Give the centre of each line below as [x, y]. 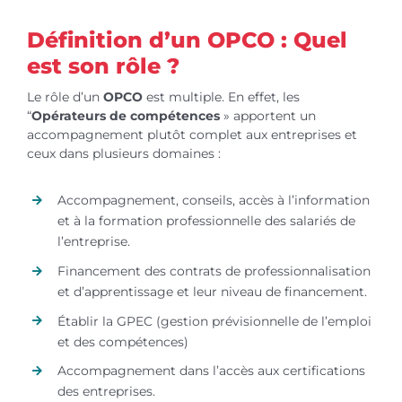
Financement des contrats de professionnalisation [214, 271]
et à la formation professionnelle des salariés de [206, 221]
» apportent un [267, 116]
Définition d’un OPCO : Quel [187, 40]
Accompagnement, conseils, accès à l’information [213, 200]
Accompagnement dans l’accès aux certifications [211, 371]
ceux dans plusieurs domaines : [123, 153]
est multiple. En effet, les [221, 97]
